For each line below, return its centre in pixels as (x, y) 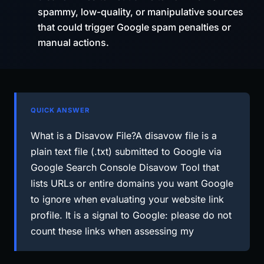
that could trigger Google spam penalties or (134, 27)
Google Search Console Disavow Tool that (125, 167)
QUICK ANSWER (60, 110)
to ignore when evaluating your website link (127, 199)
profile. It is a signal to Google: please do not (131, 215)
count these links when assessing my (112, 231)
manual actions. (73, 42)
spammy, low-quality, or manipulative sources (141, 12)
